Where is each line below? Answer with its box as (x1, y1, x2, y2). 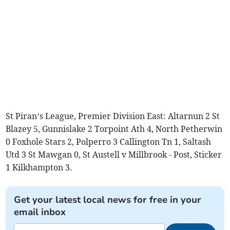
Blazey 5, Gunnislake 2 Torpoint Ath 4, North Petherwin (6, 123, 223, 134)
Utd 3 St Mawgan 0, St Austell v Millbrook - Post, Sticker (6, 149, 222, 160)
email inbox (14, 205, 66, 218)
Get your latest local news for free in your (14, 193, 202, 206)
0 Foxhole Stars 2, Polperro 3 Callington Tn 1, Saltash (6, 136, 212, 147)
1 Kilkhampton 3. (6, 162, 72, 172)
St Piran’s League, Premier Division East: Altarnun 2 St (6, 110, 220, 121)
